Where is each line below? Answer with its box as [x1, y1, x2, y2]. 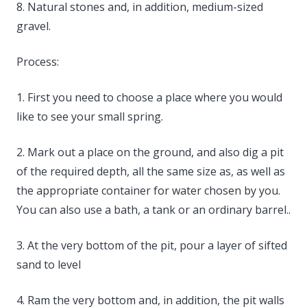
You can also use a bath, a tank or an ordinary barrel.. [16, 201, 291, 217]
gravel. [16, 18, 51, 34]
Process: [16, 53, 59, 69]
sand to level [16, 256, 81, 272]
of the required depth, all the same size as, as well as [16, 163, 285, 179]
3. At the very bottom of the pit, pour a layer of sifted [16, 237, 287, 253]
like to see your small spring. [16, 108, 163, 124]
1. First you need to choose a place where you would [16, 89, 282, 105]
